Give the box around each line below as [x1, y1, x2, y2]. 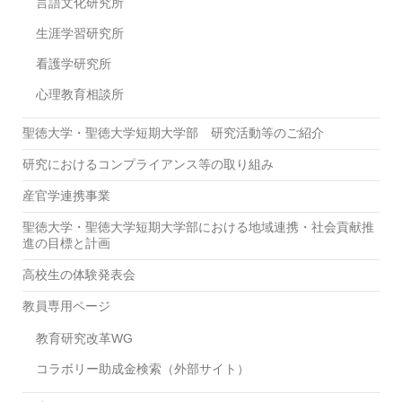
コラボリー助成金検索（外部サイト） [36, 361, 249, 376]
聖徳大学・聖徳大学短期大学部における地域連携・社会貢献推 [22, 219, 374, 234]
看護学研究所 [36, 56, 111, 71]
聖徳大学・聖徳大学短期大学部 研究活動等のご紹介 [22, 125, 324, 140]
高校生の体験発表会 [22, 267, 135, 282]
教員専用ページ [22, 298, 110, 313]
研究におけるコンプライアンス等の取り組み [22, 156, 274, 171]
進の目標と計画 [22, 235, 110, 250]
